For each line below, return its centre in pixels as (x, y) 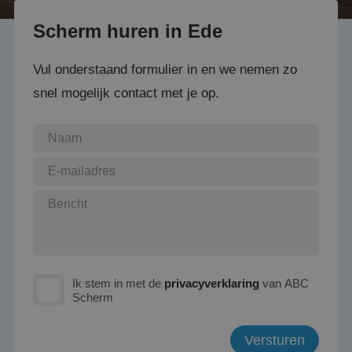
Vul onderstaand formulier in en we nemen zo (165, 70)
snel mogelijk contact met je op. (126, 93)
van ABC (284, 283)
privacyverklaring (212, 283)
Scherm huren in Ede (128, 31)
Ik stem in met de (118, 283)
